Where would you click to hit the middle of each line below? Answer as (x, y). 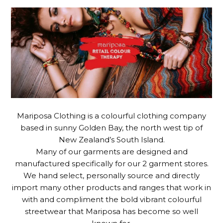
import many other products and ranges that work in (111, 187)
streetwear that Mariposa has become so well (111, 211)
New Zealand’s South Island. (111, 139)
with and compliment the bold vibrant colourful (111, 199)
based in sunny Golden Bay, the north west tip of (111, 127)
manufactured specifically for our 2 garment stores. (111, 163)
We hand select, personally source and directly (111, 175)
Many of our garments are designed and (111, 151)
